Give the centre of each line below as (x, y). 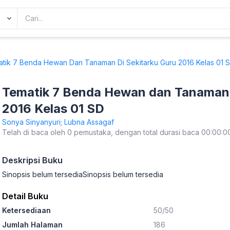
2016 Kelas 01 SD (53, 109)
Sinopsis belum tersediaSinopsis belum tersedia (83, 174)
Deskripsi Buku (32, 160)
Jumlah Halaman (32, 225)
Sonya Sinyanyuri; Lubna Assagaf (58, 122)
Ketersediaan (26, 210)
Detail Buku (25, 196)
